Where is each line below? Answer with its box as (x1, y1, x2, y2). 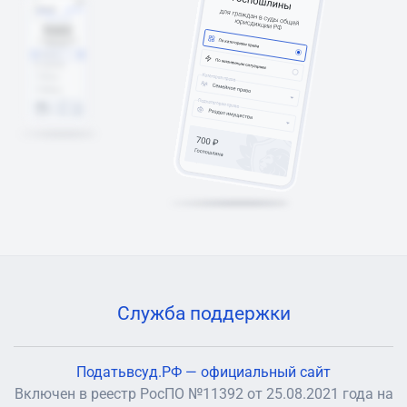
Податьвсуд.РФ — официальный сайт (76, 363, 331, 381)
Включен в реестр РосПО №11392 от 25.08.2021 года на (14, 385, 393, 402)
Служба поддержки (116, 303, 291, 324)
